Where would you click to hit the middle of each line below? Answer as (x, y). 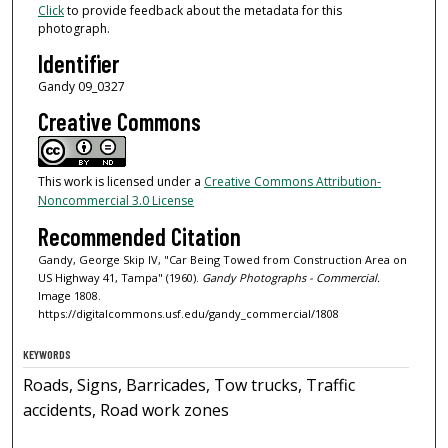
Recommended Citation (139, 236)
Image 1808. (69, 295)
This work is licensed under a (120, 182)
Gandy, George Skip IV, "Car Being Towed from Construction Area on (222, 259)
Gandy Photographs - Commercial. (290, 277)
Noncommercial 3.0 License (115, 201)
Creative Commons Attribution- (292, 182)
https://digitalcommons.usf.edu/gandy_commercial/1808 (188, 313)
